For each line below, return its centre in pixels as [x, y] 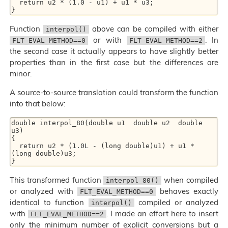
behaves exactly [187, 191]
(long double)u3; [44, 154]
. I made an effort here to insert [162, 214]
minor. [21, 74]
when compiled [190, 180]
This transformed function [57, 180]
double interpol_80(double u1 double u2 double [107, 123]
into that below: [37, 104]
